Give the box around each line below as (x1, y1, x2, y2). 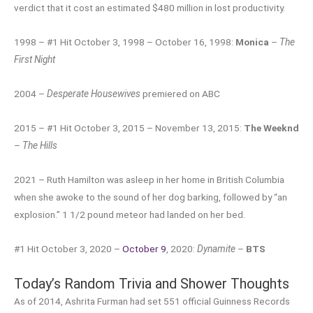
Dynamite (197, 242, 235, 254)
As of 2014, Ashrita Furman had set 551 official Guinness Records (14, 295, 290, 307)
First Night (14, 54, 55, 66)
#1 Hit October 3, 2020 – (14, 242, 122, 254)
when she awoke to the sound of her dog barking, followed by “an (14, 191, 287, 203)
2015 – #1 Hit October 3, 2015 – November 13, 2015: (14, 122, 244, 133)
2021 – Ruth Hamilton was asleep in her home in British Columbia (14, 173, 284, 185)
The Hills (22, 139, 57, 151)
